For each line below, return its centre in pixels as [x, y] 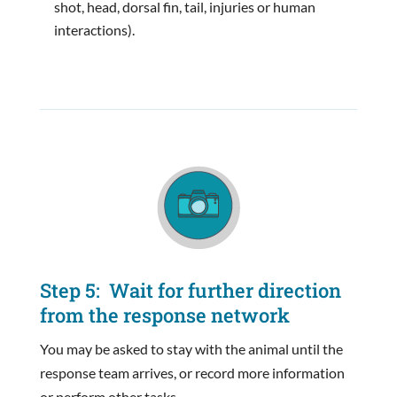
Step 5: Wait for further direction [190, 290]
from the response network [164, 315]
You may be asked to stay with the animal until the [191, 348]
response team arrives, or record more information [192, 372]
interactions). [94, 29]
